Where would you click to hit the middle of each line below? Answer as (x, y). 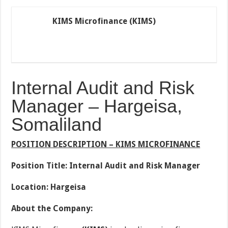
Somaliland (57, 124)
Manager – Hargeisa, (97, 106)
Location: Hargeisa (49, 187)
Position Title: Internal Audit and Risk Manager (106, 166)
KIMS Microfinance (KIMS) (104, 21)
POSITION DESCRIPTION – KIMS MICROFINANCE (106, 144)
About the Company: (52, 208)
